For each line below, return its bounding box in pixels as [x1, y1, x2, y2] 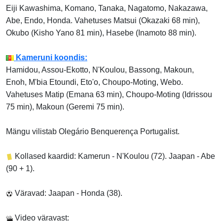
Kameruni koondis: [14, 53, 87, 62]
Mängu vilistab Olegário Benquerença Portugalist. [6, 127, 180, 136]
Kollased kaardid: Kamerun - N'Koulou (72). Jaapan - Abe [13, 152, 215, 161]
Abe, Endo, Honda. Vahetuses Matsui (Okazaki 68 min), [6, 16, 200, 25]
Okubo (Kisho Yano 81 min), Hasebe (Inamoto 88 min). [6, 29, 196, 37]
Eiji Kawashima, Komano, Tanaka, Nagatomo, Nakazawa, [6, 4, 208, 13]
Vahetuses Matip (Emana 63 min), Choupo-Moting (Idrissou [6, 90, 212, 99]
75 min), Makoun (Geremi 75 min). [6, 103, 124, 111]
